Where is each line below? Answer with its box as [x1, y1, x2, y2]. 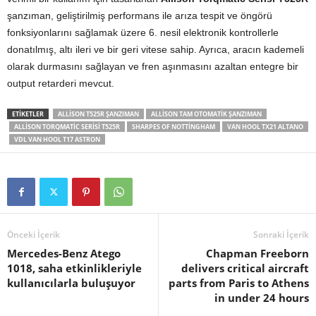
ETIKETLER [12, 109, 44, 119]
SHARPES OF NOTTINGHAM [132, 122, 215, 132]
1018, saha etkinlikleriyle [7, 261, 142, 276]
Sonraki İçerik [253, 229, 309, 241]
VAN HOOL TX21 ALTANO [227, 122, 303, 132]
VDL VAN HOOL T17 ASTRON [14, 135, 100, 145]
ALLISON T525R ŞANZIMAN [58, 109, 139, 119]
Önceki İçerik [7, 229, 60, 241]
